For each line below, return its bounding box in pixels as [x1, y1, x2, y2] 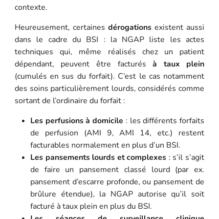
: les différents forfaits [123, 115, 205, 126]
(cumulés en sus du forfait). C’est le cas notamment [14, 70, 205, 82]
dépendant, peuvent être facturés [14, 58, 153, 69]
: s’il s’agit [166, 152, 205, 163]
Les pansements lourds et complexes [30, 152, 167, 163]
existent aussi [152, 22, 205, 33]
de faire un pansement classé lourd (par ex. [30, 164, 205, 175]
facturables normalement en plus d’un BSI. [30, 139, 180, 151]
